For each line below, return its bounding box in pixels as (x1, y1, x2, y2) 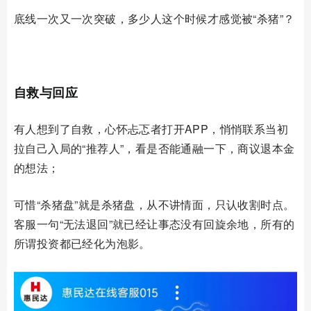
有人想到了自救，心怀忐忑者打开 (14, 120, 185, 137)
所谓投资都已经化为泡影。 (14, 235, 151, 251)
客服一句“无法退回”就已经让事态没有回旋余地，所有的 (14, 215, 295, 232)
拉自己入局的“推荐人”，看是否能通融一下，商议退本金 (14, 140, 295, 156)
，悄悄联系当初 (208, 120, 289, 137)
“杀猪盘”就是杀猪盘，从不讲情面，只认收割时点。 (36, 196, 295, 212)
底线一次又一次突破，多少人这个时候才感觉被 (14, 10, 253, 26)
